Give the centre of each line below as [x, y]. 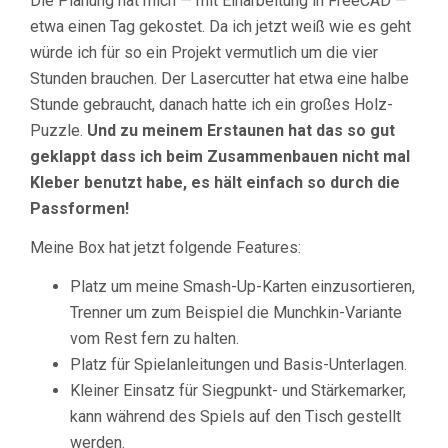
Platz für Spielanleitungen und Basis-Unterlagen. [238, 365]
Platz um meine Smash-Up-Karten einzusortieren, [242, 287]
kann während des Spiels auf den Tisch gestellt [235, 417]
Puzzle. [58, 131]
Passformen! [79, 209]
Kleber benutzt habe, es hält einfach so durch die [215, 183]
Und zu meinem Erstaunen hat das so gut [241, 131]
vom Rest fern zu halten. [154, 339]
